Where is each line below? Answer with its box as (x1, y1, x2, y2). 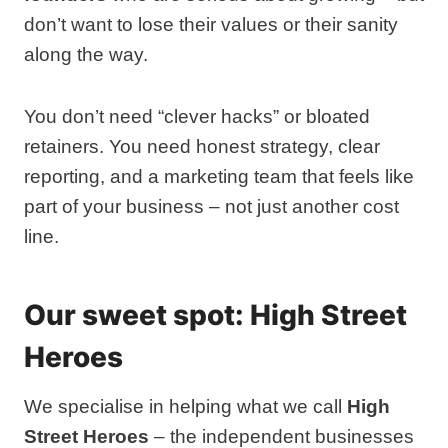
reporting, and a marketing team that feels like (24, 166, 414, 187)
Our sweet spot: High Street (24, 298, 407, 332)
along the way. (24, 44, 148, 65)
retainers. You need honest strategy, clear (24, 136, 380, 157)
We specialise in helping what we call (24, 396, 347, 417)
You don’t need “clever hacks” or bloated (24, 106, 370, 127)
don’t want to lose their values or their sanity (24, 14, 398, 35)
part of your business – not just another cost (24, 196, 399, 217)
